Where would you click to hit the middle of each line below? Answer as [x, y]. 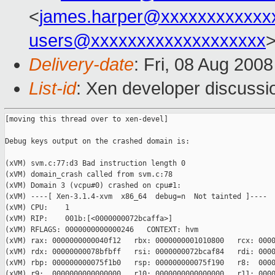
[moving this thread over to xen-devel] [87, 119]
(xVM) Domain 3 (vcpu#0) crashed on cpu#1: [93, 186]
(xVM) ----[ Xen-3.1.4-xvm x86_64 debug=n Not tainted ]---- [136, 197]
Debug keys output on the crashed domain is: [97, 141]
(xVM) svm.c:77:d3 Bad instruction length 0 [95, 164]
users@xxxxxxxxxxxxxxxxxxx [147, 41]
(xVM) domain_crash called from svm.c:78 [89, 175]
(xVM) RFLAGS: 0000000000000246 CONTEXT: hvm [102, 230]
